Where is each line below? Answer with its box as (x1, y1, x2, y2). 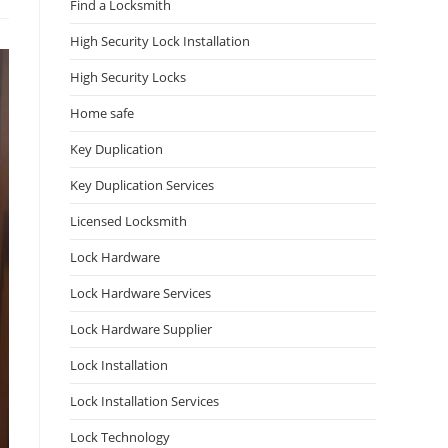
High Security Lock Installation (70, 32, 250, 50)
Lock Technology (70, 428, 170, 446)
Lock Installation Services (70, 392, 219, 410)
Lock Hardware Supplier (70, 320, 212, 338)
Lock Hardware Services (70, 284, 211, 302)
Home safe (70, 104, 134, 122)
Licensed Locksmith (70, 212, 187, 230)
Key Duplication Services (70, 176, 214, 194)
